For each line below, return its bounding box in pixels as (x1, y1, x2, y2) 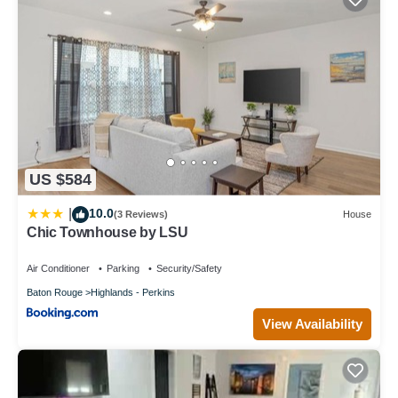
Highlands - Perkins (91, 286, 175, 298)
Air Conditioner (27, 262, 90, 274)
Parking (107, 262, 139, 274)
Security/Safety (156, 262, 222, 274)
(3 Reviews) (114, 209, 168, 220)
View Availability (262, 315, 362, 331)
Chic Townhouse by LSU (27, 224, 188, 240)
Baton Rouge (27, 286, 83, 298)
